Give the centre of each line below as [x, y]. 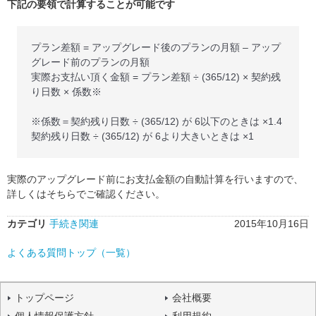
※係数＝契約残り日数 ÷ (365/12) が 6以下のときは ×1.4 [157, 121]
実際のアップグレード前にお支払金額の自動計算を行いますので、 [155, 179]
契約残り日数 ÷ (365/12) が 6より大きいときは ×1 [142, 136]
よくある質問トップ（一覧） [71, 253]
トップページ [44, 298]
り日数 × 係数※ [66, 92]
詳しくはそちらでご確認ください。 [86, 194]
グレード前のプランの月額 [90, 62]
